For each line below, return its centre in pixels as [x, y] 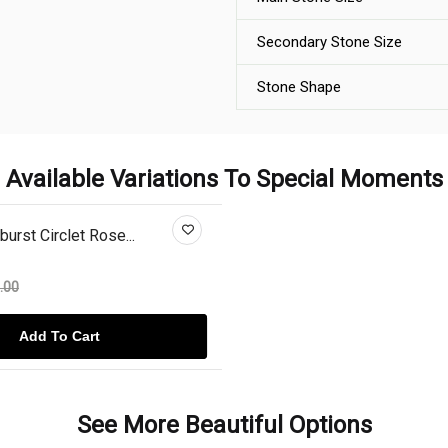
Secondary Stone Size [329, 42]
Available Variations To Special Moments [224, 179]
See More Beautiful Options [224, 424]
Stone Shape [299, 87]
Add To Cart [59, 335]
